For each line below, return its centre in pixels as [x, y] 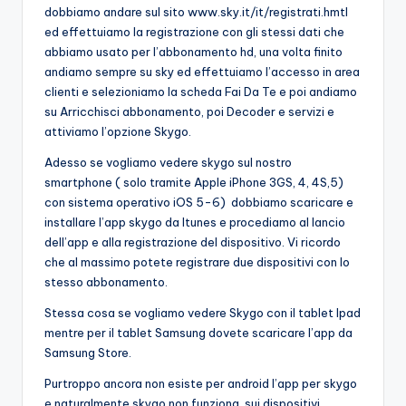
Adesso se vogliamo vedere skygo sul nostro [168, 162]
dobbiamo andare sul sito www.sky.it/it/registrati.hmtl [196, 11]
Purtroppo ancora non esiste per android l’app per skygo [201, 383]
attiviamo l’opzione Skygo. [118, 131]
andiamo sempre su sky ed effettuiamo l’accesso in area [202, 71]
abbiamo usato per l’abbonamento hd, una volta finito [193, 51]
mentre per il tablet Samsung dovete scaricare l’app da [198, 332]
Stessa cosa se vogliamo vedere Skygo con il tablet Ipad [203, 312]
